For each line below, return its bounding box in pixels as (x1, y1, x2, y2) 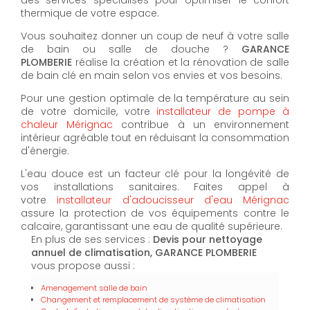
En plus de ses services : (31, 232, 153, 246)
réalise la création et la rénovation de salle (75, 55, 289, 69)
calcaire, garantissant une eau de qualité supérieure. (21, 219, 282, 233)
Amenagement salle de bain (41, 282, 147, 293)
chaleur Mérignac (21, 117, 113, 131)
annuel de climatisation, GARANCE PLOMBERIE (31, 245, 257, 259)
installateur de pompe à (156, 104, 290, 118)
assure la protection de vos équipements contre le (21, 206, 289, 220)
